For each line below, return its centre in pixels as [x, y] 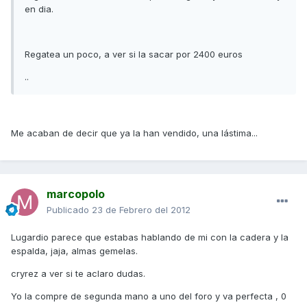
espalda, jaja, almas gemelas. [74, 251]
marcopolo [76, 194]
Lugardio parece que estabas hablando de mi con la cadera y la [150, 237]
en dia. [39, 9]
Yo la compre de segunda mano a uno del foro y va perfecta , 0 [149, 296]
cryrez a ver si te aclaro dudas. [78, 274]
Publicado [69, 210]
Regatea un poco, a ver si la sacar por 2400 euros [134, 54]
